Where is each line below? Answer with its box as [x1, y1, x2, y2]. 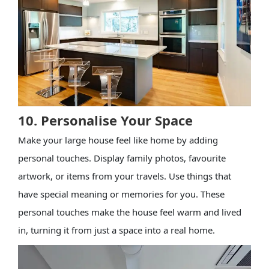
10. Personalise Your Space [17, 110, 193, 129]
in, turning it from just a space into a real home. [17, 223, 215, 236]
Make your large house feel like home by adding [17, 133, 218, 146]
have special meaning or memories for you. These [17, 187, 225, 200]
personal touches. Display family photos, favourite [17, 151, 226, 164]
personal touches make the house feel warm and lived [17, 205, 241, 218]
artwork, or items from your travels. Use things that [17, 169, 231, 182]
